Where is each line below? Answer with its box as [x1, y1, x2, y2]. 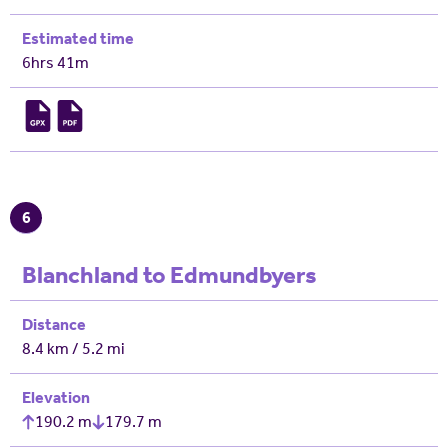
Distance [22, 315, 86, 334]
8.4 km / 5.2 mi [22, 339, 125, 358]
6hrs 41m [22, 53, 89, 72]
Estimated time [22, 29, 134, 48]
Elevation [22, 388, 90, 407]
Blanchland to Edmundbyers [22, 261, 317, 289]
